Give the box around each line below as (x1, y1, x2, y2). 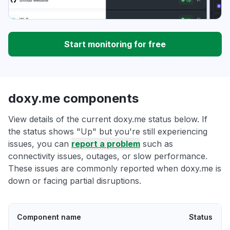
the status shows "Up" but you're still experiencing (8, 126, 207, 137)
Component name (17, 213, 81, 222)
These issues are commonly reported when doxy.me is (8, 163, 221, 174)
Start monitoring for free (64, 39, 166, 50)
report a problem (71, 139, 140, 149)
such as (140, 139, 173, 149)
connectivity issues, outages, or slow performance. (8, 151, 207, 162)
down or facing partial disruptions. (8, 176, 141, 186)
